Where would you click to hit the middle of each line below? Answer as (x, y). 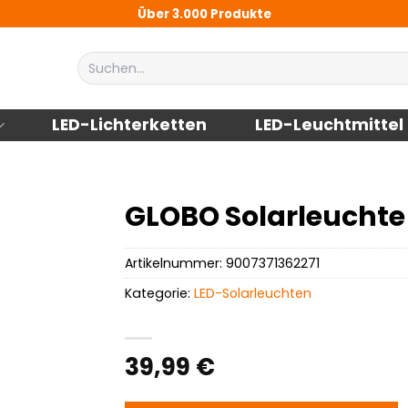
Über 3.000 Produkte (204, 14)
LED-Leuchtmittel (329, 125)
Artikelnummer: (176, 263)
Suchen (102, 60)
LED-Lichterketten (130, 125)
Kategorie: (160, 293)
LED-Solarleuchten (253, 293)
